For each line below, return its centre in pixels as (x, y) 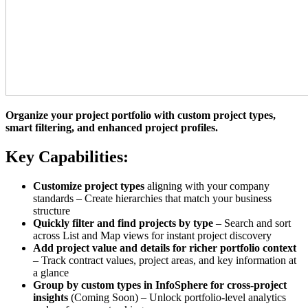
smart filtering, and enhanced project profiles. (112, 128)
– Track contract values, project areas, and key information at (165, 260)
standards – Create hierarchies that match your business (152, 198)
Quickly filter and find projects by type (123, 223)
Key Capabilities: (67, 156)
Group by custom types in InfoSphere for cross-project (160, 285)
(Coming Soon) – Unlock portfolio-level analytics (177, 297)
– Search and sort (252, 223)
